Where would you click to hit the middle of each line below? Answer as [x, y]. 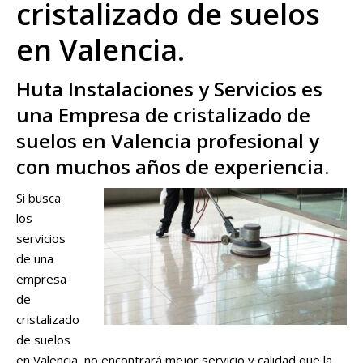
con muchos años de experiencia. [173, 167]
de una [35, 258]
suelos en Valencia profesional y [168, 141]
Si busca [38, 198]
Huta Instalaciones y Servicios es [169, 89]
